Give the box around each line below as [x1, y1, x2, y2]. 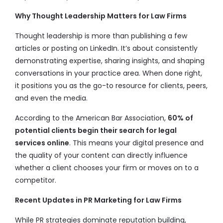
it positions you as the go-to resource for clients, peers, [15, 81, 208, 91]
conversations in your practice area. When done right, [15, 68, 202, 78]
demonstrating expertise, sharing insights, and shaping [15, 56, 205, 66]
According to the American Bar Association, [15, 113, 168, 123]
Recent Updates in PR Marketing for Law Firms [15, 195, 182, 205]
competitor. [15, 175, 58, 185]
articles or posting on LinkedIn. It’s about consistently [15, 43, 198, 53]
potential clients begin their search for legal [15, 125, 177, 135]
